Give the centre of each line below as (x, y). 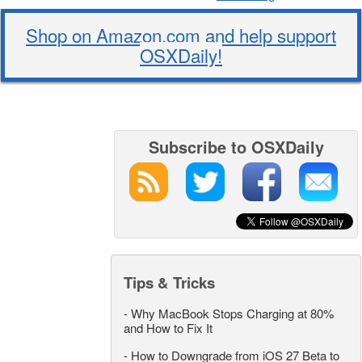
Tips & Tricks (169, 283)
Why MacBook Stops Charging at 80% (232, 314)
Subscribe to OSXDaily (236, 147)
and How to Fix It (168, 328)
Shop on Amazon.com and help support (181, 35)
